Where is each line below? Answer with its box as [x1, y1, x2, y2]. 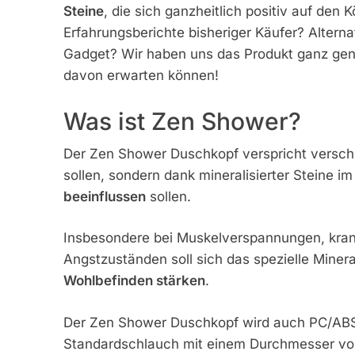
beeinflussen [63, 188, 146, 204]
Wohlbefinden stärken [63, 273, 205, 289]
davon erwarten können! [63, 67, 219, 84]
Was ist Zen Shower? [63, 106, 301, 136]
